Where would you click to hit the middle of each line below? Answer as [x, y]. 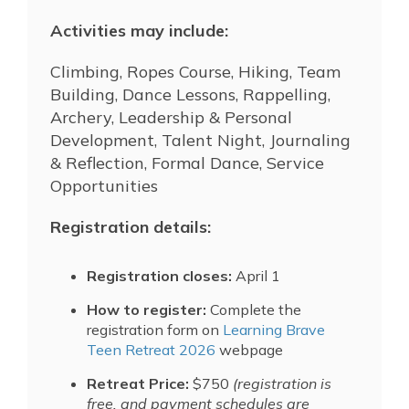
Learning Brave [274, 329]
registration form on [155, 329]
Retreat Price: [140, 383]
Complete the [254, 309]
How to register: [147, 309]
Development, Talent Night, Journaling [200, 140]
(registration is [280, 383]
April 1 [256, 275]
